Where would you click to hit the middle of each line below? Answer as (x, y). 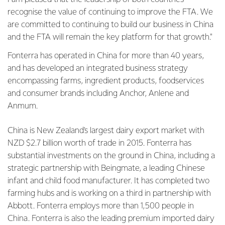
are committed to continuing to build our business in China (110, 25)
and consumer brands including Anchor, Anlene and (98, 94)
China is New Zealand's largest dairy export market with (106, 131)
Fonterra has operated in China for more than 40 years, (106, 56)
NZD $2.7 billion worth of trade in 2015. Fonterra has (99, 143)
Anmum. (24, 106)
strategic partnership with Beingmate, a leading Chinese (106, 168)
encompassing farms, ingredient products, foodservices (106, 81)
